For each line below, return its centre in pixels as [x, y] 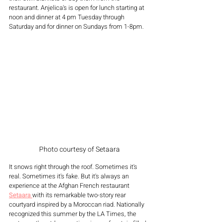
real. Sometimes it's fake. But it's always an [70, 176]
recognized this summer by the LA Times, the [73, 214]
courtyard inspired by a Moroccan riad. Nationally [77, 204]
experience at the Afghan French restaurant [70, 185]
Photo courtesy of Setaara [79, 149]
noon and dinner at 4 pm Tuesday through [67, 17]
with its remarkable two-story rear [80, 195]
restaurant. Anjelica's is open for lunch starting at [77, 7]
